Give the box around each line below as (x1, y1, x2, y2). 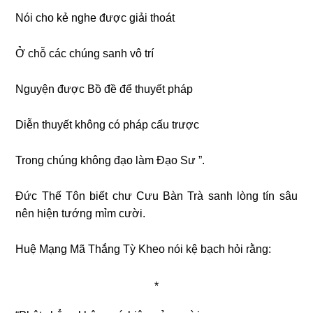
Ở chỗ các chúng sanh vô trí (15, 47, 154, 59)
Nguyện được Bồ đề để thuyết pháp (15, 82, 194, 95)
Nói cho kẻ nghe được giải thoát (15, 11, 175, 24)
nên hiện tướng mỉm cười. (15, 207, 146, 219)
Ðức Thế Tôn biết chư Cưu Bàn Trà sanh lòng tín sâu (15, 189, 298, 202)
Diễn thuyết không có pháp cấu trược (15, 118, 200, 131)
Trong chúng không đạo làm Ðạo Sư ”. (15, 154, 205, 166)
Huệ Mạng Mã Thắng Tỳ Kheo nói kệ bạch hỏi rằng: (15, 242, 272, 255)
